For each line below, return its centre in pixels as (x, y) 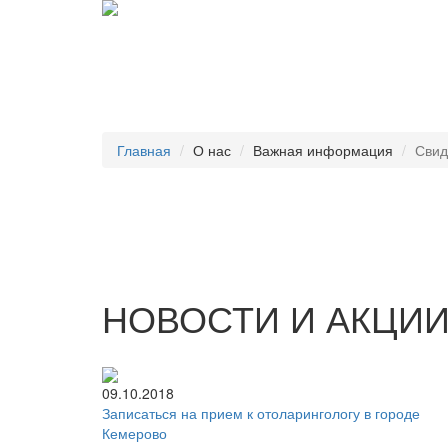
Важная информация (323, 150)
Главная (144, 150)
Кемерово (134, 433)
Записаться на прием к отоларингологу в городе (261, 413)
